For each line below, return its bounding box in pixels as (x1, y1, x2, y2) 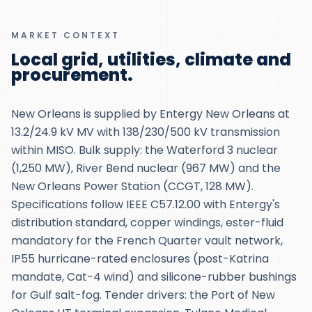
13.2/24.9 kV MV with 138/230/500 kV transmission (11, 124, 280, 140)
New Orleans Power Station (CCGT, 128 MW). (11, 178, 253, 194)
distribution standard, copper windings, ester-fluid (11, 214, 283, 231)
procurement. (11, 63, 133, 86)
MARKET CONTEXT (11, 29, 120, 41)
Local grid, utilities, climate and (11, 48, 291, 71)
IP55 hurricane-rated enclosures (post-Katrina (11, 251, 269, 267)
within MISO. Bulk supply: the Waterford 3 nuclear (11, 142, 278, 158)
